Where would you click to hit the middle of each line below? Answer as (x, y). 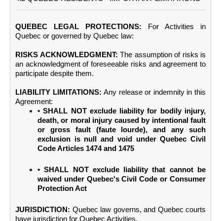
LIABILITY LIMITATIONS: (58, 92)
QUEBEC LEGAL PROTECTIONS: (78, 26)
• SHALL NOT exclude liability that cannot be (122, 169)
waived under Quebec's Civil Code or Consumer (122, 179)
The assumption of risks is (163, 55)
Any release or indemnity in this (155, 92)
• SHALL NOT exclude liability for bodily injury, (122, 111)
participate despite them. (55, 73)
